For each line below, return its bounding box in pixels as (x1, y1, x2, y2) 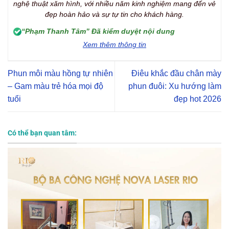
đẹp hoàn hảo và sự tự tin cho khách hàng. (45, 10, 184, 19)
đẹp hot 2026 (174, 95, 221, 104)
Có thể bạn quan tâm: (8, 128, 77, 138)
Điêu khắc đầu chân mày (131, 69, 221, 78)
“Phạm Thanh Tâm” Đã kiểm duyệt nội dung (21, 27, 175, 36)
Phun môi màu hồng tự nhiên (8, 69, 113, 78)
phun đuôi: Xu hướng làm (128, 82, 221, 91)
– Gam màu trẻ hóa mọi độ (8, 82, 103, 91)
